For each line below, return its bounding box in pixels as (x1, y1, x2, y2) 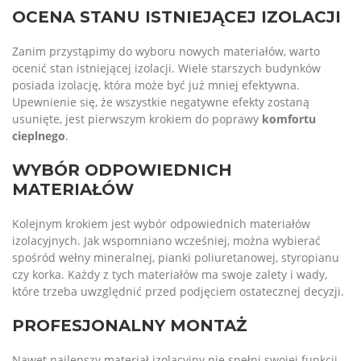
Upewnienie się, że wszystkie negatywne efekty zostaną (12, 94, 309, 110)
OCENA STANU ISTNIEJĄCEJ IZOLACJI (12, 7, 341, 27)
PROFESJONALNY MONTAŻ (12, 316, 247, 335)
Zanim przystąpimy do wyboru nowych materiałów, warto (12, 44, 320, 59)
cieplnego (12, 128, 65, 143)
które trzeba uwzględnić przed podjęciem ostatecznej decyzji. (12, 284, 344, 299)
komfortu (262, 111, 316, 127)
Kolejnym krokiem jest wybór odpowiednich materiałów (12, 216, 310, 231)
